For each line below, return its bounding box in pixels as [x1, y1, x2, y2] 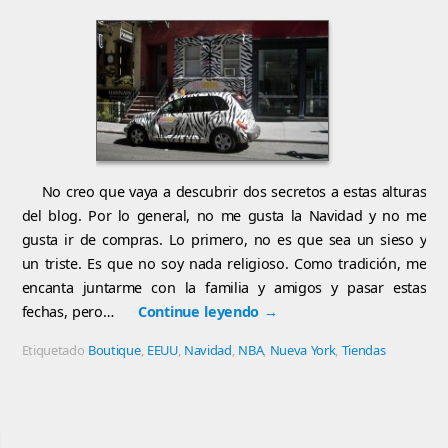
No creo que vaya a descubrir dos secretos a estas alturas [41, 182, 427, 202]
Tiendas [341, 340, 386, 359]
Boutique [88, 340, 141, 359]
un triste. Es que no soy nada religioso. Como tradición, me [21, 254, 427, 274]
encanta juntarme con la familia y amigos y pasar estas [21, 278, 427, 298]
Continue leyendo [138, 302, 264, 322]
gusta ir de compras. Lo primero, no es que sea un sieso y [21, 230, 427, 250]
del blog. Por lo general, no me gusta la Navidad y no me [21, 206, 427, 226]
